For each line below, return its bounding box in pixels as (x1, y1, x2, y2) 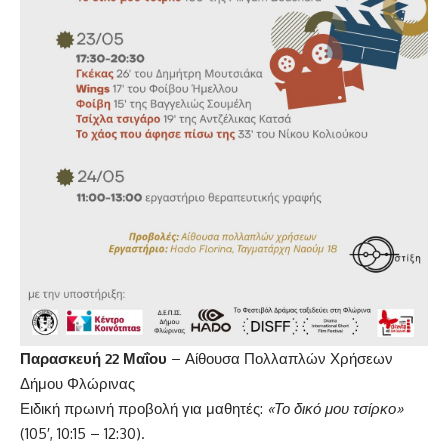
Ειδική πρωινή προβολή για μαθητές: (20, 399, 267, 418)
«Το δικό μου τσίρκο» (267, 399, 403, 418)
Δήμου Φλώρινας (20, 374, 135, 393)
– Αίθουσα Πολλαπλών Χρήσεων (167, 349, 393, 368)
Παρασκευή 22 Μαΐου (20, 349, 167, 368)
